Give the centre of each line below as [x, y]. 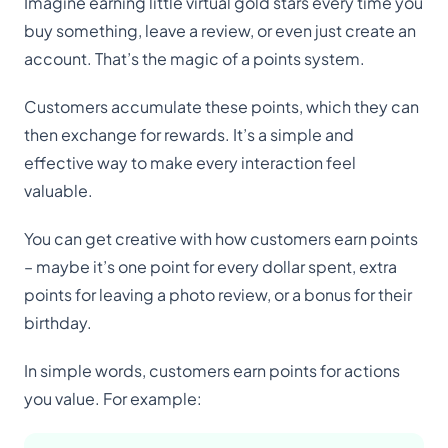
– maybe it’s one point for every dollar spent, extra [210, 267]
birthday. [58, 323]
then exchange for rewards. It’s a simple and [189, 135]
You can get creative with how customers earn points [221, 239]
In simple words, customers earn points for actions [212, 371]
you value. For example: [113, 399]
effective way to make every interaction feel [190, 163]
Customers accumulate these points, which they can [221, 107]
